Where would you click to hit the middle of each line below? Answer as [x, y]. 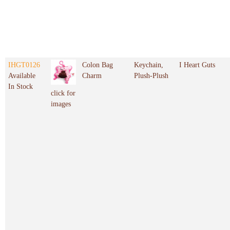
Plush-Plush [151, 76]
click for [63, 93]
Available [22, 76]
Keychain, [149, 65]
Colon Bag [98, 65]
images [61, 104]
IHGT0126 [24, 65]
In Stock [21, 87]
